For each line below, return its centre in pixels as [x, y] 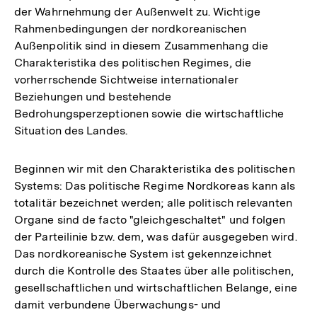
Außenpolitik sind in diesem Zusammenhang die [141, 45]
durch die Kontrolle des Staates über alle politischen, [154, 270]
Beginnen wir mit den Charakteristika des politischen [155, 168]
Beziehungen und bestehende [93, 96]
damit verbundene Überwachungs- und [118, 304]
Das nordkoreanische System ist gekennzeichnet [143, 253]
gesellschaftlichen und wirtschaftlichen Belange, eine [156, 287]
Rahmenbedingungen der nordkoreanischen [131, 28]
